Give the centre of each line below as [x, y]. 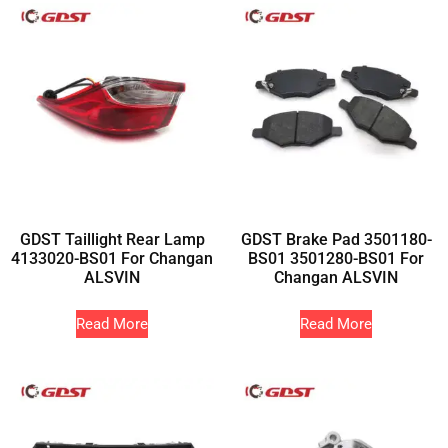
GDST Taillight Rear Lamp [112, 240]
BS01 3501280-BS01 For [336, 259]
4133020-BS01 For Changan [112, 259]
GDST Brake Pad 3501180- [336, 240]
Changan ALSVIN [336, 278]
